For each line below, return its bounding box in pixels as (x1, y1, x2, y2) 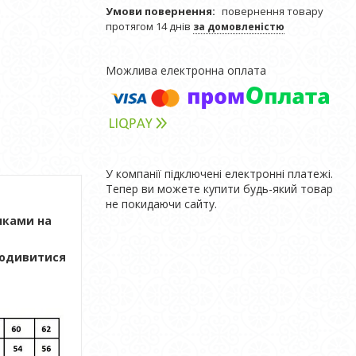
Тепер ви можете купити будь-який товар (106, 181, 333, 196)
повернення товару (222, 4, 323, 18)
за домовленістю (193, 20, 284, 33)
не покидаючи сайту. (106, 196, 217, 211)
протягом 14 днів (106, 19, 193, 33)
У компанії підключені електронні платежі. (106, 166, 333, 181)
